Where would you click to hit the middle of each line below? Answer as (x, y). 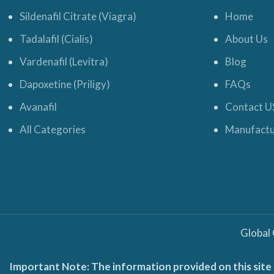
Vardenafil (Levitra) (64, 61)
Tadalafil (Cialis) (56, 39)
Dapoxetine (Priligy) (65, 84)
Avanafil (38, 107)
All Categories (53, 129)
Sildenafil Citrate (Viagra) (78, 16)
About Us (246, 39)
